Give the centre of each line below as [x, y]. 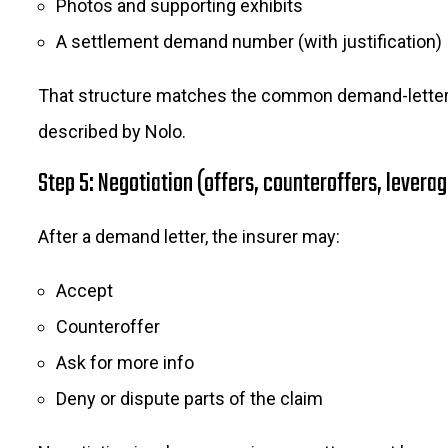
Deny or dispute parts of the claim [189, 398]
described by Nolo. [112, 131]
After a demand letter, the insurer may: [189, 236]
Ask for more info [125, 362]
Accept [84, 290]
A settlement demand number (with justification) [249, 41]
